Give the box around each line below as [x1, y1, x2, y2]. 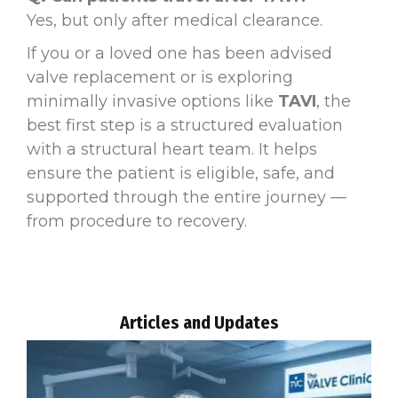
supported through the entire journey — [27, 187, 346, 207]
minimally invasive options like [27, 91, 278, 111]
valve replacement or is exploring [27, 67, 293, 87]
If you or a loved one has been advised [27, 43, 332, 63]
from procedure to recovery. [27, 211, 247, 231]
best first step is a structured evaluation [27, 115, 343, 135]
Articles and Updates [119, 311, 279, 333]
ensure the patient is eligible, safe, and [27, 163, 335, 183]
